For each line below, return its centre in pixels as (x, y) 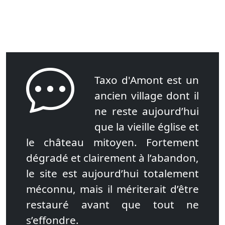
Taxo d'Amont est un (147, 80)
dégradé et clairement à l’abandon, (113, 158)
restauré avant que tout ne (113, 204)
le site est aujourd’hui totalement (113, 173)
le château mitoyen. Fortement (113, 142)
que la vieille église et (147, 127)
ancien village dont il (147, 95)
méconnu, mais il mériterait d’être (113, 189)
